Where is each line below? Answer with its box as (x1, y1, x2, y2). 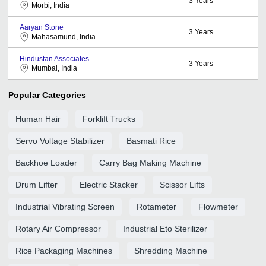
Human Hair (15, 113, 61, 123)
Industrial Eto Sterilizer (123, 223, 207, 233)
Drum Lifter (15, 179, 58, 189)
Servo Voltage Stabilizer (15, 135, 104, 145)
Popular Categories (8, 90, 86, 100)
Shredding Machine (134, 245, 207, 255)
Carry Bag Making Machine (99, 157, 201, 167)
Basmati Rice (126, 135, 176, 145)
